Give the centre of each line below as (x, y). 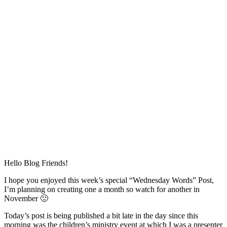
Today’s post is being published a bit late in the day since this (101, 215)
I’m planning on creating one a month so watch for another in (102, 189)
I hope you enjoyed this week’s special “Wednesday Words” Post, (109, 180)
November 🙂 (26, 198)
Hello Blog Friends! (36, 163)
